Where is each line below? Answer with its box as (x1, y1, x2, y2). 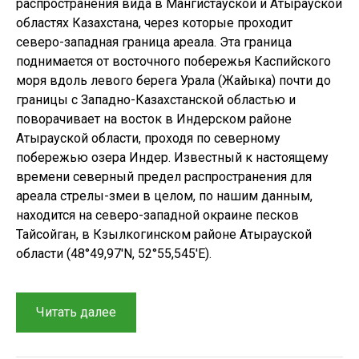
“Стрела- (115, 303, 166, 319)
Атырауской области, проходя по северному (16, 130, 280, 146)
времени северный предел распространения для (16, 168, 312, 184)
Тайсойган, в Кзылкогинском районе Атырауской (16, 226, 312, 242)
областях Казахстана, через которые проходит (16, 14, 292, 30)
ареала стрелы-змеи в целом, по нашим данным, (16, 188, 313, 204)
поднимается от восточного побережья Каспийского (16, 53, 331, 69)
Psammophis (115, 341, 190, 357)
